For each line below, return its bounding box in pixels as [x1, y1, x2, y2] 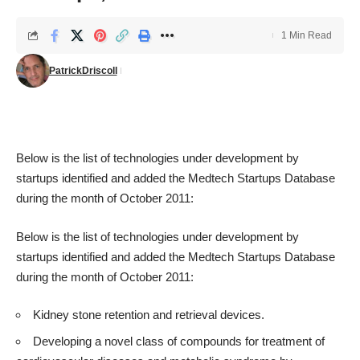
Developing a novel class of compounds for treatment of [33, 333, 325, 348]
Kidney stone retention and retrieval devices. [33, 308, 264, 321]
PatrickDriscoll [48, 65, 117, 76]
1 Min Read [281, 30, 332, 41]
